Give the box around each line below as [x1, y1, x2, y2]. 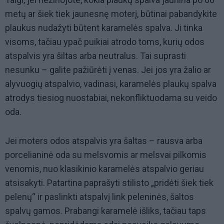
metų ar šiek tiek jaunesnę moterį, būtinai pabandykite [5, 8, 217, 19]
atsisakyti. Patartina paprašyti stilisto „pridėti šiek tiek [5, 177, 213, 188]
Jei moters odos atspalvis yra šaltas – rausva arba [5, 135, 202, 146]
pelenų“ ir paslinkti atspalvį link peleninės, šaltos [5, 191, 194, 202]
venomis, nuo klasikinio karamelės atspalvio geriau [5, 163, 204, 174]
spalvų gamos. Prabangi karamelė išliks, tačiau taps [5, 205, 206, 216]
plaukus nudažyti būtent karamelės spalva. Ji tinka [5, 22, 202, 33]
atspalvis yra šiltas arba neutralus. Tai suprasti [5, 50, 186, 61]
